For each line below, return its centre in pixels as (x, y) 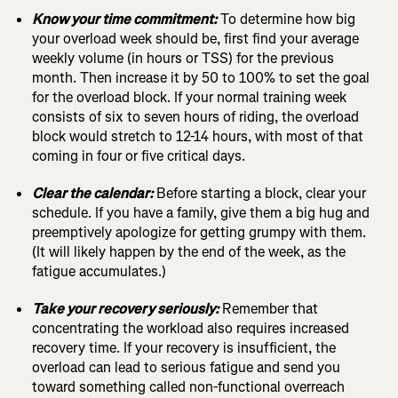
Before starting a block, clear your (261, 194)
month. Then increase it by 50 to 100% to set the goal (201, 78)
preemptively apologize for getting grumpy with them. (199, 233)
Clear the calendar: (92, 194)
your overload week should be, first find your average (195, 39)
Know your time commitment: (124, 20)
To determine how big (288, 20)
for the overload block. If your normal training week (189, 98)
